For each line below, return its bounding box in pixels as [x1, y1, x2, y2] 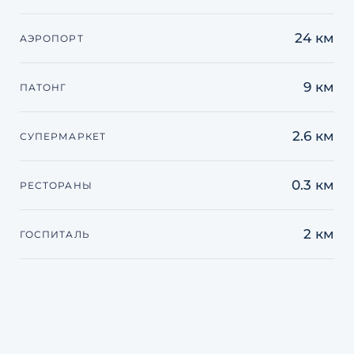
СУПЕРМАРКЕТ [20, 130, 106, 143]
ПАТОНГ [20, 81, 67, 94]
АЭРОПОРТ [20, 32, 84, 45]
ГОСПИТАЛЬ [20, 228, 90, 241]
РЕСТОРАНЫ [20, 179, 92, 192]
